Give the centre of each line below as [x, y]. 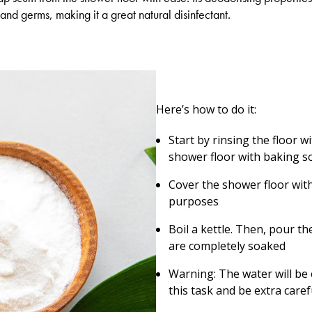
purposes [194, 201]
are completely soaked [227, 246]
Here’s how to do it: [206, 109]
